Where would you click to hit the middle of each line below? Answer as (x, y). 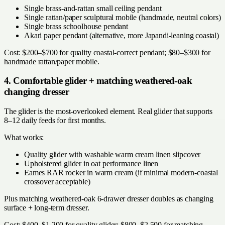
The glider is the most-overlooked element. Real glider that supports (108, 111)
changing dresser (37, 92)
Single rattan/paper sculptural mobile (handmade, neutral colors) (123, 17)
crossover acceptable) (57, 182)
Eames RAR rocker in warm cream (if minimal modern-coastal (121, 173)
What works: (24, 138)
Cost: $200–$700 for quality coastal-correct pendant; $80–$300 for (107, 52)
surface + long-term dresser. (47, 208)
